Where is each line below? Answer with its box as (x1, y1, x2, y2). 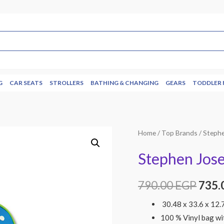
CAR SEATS (9, 78, 42, 86)
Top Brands (161, 128, 198, 137)
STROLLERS (49, 78, 83, 86)
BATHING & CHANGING (90, 78, 158, 86)
